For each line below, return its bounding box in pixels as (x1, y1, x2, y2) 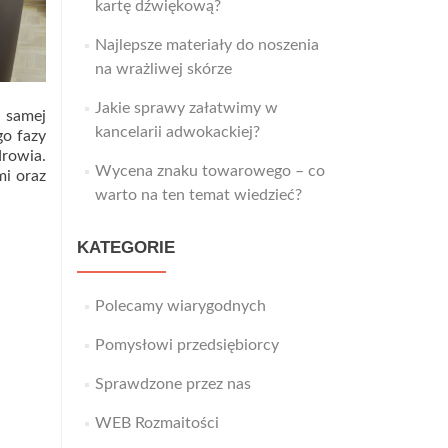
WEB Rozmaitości (94, 415, 219, 431)
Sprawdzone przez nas (94, 376, 251, 392)
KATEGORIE (77, 238, 175, 257)
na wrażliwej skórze (94, 61, 232, 77)
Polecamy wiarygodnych (94, 298, 266, 314)
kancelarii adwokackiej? (94, 124, 260, 140)
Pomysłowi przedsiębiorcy (94, 337, 279, 353)
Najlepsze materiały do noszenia (94, 37, 319, 53)
